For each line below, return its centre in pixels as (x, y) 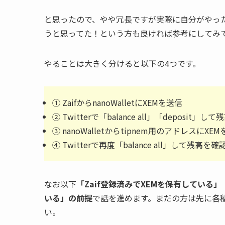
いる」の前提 (68, 198)
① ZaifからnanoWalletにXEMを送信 (117, 102)
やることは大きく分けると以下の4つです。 (122, 63)
